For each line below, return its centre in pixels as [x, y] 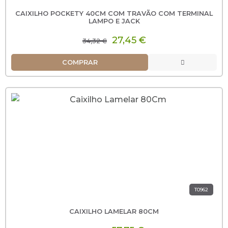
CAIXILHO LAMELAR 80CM [114, 211]
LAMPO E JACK [114, 21]
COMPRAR [80, 62]
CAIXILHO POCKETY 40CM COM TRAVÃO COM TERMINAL [114, 13]
